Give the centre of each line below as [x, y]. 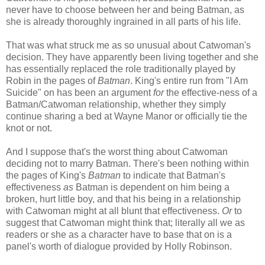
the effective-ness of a [211, 92]
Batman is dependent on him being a [151, 187]
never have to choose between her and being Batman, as [125, 9]
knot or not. [29, 128]
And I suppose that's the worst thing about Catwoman [117, 151]
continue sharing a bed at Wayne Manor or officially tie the [127, 116]
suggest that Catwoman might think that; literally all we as [125, 222]
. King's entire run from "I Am [189, 80]
